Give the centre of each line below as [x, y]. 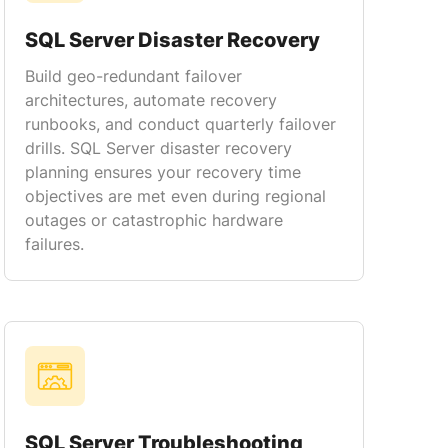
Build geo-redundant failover [133, 76]
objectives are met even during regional [175, 196]
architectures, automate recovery [151, 100]
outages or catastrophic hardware [154, 220]
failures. [54, 244]
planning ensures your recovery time [163, 172]
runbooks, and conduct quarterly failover [180, 124]
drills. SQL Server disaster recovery [158, 148]
